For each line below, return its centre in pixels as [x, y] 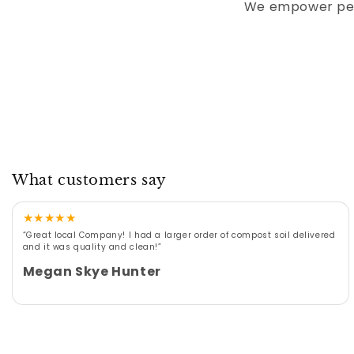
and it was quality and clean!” [92, 247]
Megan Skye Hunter [92, 271]
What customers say [89, 180]
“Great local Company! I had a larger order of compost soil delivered [179, 235]
